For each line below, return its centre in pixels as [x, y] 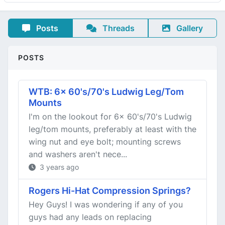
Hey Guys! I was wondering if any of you [106, 204]
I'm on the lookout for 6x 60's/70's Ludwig [110, 117]
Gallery [189, 28]
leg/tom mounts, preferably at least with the [113, 129]
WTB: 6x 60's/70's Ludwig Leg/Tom [106, 92]
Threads [117, 28]
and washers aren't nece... [78, 154]
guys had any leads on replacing [90, 217]
